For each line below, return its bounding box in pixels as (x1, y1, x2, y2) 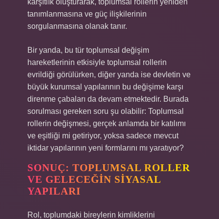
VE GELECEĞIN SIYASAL (27, 174, 161, 185)
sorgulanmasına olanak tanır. (27, 22, 127, 30)
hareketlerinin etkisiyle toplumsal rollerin (27, 58, 167, 66)
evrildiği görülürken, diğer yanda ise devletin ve (27, 70, 191, 79)
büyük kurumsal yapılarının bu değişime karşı (27, 83, 183, 91)
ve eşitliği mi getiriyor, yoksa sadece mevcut (27, 131, 178, 140)
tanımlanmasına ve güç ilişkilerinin (27, 10, 147, 18)
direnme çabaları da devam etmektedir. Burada (27, 95, 189, 103)
